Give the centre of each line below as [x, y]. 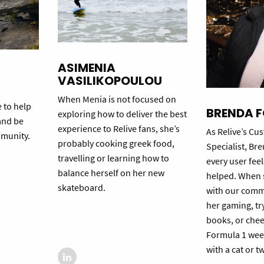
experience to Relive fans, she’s [118, 129]
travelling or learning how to [113, 158]
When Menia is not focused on [117, 99]
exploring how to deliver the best [122, 114]
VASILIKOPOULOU [110, 81]
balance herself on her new [111, 173]
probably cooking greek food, [116, 143]
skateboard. [81, 188]
